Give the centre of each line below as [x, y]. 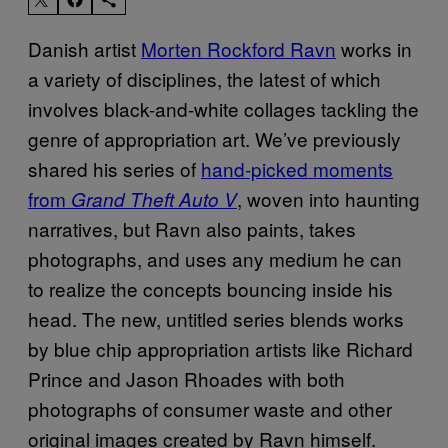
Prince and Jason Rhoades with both [186, 378]
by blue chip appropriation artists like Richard [220, 348]
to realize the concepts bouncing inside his [210, 288]
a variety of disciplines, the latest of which [204, 78]
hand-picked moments [297, 168]
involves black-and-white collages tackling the [223, 108]
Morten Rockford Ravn [238, 48]
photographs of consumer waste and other [210, 408]
